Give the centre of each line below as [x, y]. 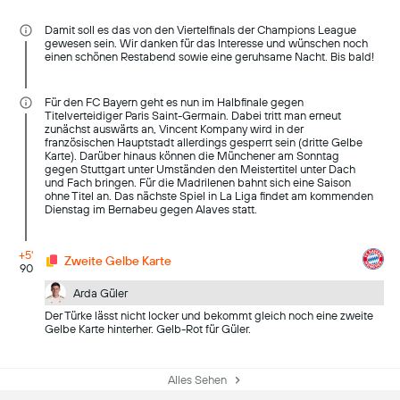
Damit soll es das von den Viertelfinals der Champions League [201, 30]
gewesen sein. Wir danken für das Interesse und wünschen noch [207, 43]
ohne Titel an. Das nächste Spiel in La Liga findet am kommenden [209, 196]
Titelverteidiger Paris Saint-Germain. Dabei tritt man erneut [193, 116]
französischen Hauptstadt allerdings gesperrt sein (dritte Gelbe [204, 142]
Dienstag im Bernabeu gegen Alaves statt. [151, 209]
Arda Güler [101, 293]
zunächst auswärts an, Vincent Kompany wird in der [175, 129]
